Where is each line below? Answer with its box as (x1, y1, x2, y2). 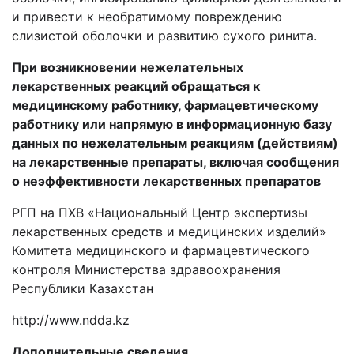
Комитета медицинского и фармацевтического (12, 243, 310, 258)
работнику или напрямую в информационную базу (12, 116, 332, 132)
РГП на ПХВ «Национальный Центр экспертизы (12, 205, 307, 220)
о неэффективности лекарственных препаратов (12, 173, 321, 189)
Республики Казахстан (12, 281, 153, 296)
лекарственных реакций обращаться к (12, 78, 260, 94)
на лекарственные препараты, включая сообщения (12, 154, 339, 170)
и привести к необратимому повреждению (12, 9, 282, 24)
